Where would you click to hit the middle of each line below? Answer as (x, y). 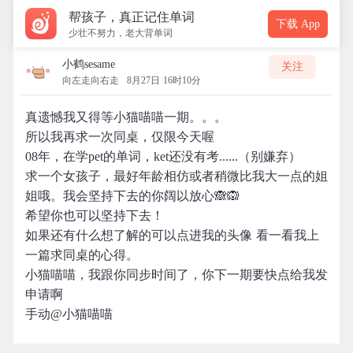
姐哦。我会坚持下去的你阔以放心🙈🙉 (132, 196)
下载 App (298, 24)
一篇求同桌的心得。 (82, 255)
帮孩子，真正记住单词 (132, 17)
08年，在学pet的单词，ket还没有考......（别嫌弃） (163, 156)
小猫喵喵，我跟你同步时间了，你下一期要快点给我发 (176, 275)
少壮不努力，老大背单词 (121, 33)
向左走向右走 (91, 80)
